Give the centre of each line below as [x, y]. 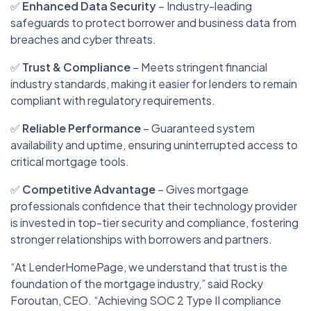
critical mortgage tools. [70, 161]
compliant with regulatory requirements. [113, 100]
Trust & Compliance [76, 67]
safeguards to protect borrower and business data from [153, 22]
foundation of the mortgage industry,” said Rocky [137, 283]
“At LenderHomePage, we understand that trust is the [149, 267]
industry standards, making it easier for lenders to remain [154, 83]
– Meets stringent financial [199, 67]
